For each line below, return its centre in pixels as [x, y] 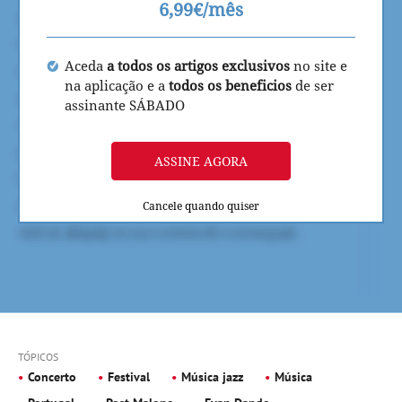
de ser [313, 85]
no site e [320, 65]
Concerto [52, 376]
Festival [129, 376]
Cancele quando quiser [201, 205]
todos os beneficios [230, 85]
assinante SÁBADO [125, 105]
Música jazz [212, 376]
